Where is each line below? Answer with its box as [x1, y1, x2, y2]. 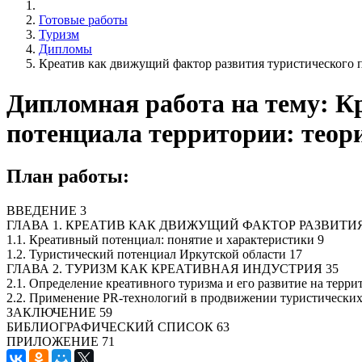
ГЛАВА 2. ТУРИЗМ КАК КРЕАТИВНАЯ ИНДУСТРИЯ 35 [6, 261, 339, 276]
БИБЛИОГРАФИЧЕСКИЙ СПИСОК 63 [6, 319, 229, 334]
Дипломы [39, 42, 92, 57]
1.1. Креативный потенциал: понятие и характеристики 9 [6, 232, 324, 246]
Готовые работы [39, 13, 128, 27]
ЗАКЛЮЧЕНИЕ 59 [6, 305, 112, 319]
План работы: [6, 165, 129, 187]
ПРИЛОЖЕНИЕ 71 [6, 334, 115, 348]
